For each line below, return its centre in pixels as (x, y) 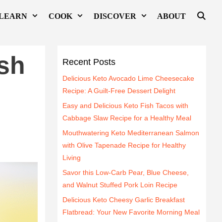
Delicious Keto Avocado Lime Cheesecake (128, 78)
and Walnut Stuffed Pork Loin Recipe (120, 185)
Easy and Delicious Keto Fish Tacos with (125, 105)
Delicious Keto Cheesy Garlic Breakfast (124, 199)
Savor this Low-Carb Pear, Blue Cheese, (126, 172)
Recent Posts (89, 62)
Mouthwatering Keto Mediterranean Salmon (131, 133)
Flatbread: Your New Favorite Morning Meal (131, 212)
